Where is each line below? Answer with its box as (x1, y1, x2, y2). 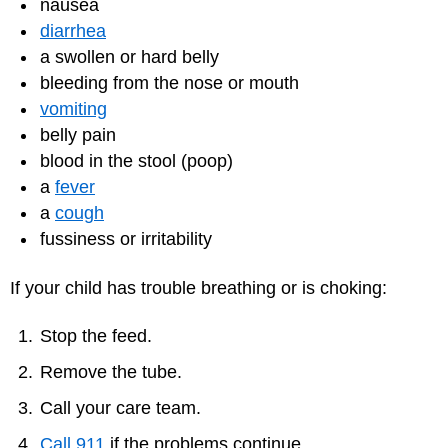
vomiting (40, 99, 107, 120)
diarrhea (40, 21, 106, 42)
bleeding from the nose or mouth (40, 73, 299, 94)
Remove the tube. (40, 362, 182, 383)
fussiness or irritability (40, 229, 212, 250)
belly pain (40, 125, 116, 146)
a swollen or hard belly (40, 47, 219, 68)
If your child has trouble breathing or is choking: (10, 277, 387, 298)
